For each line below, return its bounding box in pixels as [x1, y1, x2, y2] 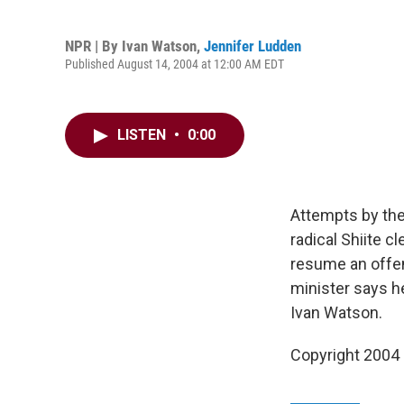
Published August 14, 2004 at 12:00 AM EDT [65, 56, 284, 71]
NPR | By [65, 36, 122, 55]
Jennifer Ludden [204, 36, 301, 55]
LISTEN [117, 126, 170, 143]
